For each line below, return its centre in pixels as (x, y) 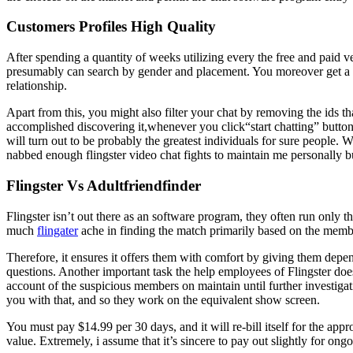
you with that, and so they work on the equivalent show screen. (163, 299)
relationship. (37, 86)
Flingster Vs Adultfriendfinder (104, 185)
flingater (58, 230)
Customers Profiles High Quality (111, 27)
